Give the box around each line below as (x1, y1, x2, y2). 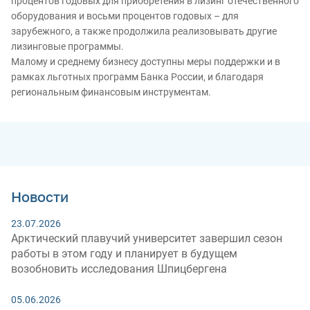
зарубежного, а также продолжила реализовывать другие (11, 26, 277, 37)
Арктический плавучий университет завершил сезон (11, 232, 282, 245)
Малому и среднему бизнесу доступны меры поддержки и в (11, 56, 280, 67)
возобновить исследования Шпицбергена (11, 262, 227, 275)
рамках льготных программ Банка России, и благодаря (11, 71, 264, 82)
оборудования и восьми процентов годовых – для (11, 10, 239, 21)
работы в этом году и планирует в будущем (11, 247, 237, 260)
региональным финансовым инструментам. (11, 86, 211, 98)
